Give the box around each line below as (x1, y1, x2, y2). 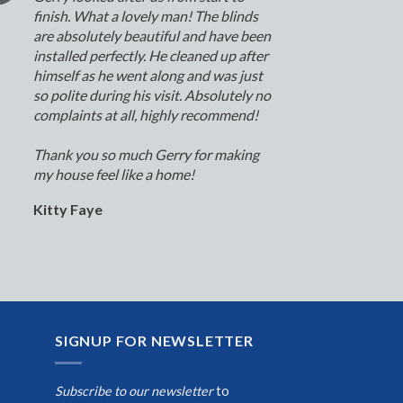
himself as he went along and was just (32, 67, 263, 85)
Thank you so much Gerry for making (32, 146, 259, 164)
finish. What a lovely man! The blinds (32, 7, 258, 25)
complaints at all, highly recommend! (32, 106, 258, 124)
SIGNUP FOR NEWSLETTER (55, 332, 254, 350)
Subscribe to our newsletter (55, 382, 213, 399)
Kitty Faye (32, 201, 103, 219)
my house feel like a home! (32, 166, 194, 184)
